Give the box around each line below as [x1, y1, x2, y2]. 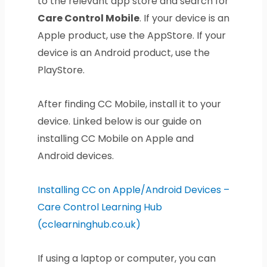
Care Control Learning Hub [37, 200, 162, 215]
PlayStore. [37, 63, 85, 77]
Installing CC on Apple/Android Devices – [37, 183, 229, 197]
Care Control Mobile [37, 11, 139, 26]
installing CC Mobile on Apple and [37, 132, 194, 146]
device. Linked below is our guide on [37, 114, 201, 129]
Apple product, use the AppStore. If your [37, 29, 226, 43]
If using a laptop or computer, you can [37, 252, 216, 266]
